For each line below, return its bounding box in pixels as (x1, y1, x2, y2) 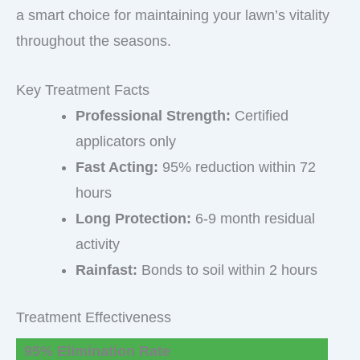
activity (76, 235, 120, 252)
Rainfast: (76, 261, 137, 278)
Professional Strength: (76, 107, 231, 124)
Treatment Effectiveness (16, 309, 171, 325)
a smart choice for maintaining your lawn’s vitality (16, 6, 329, 23)
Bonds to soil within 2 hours (137, 261, 317, 278)
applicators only (76, 133, 176, 149)
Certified (231, 107, 288, 124)
